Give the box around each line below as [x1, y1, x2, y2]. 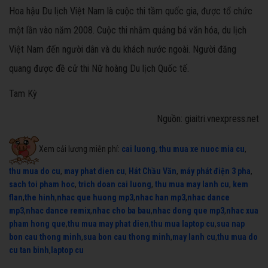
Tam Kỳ [9, 88, 37, 100]
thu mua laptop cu [151, 219, 215, 229]
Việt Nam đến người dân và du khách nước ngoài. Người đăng [9, 44, 236, 56]
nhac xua [226, 206, 258, 216]
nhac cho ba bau [92, 206, 151, 216]
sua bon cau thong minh [83, 232, 170, 242]
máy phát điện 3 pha [180, 166, 251, 176]
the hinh [25, 193, 55, 203]
